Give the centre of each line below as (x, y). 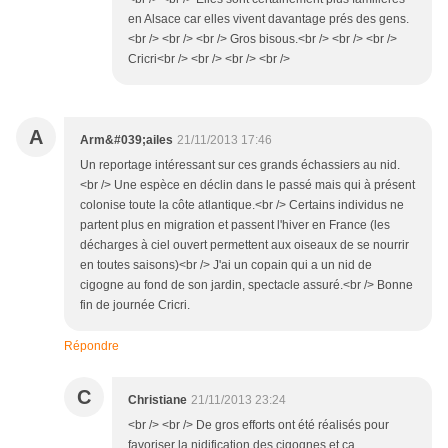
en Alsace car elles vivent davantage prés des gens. (268, 19)
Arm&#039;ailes (126, 140)
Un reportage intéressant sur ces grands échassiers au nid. (240, 165)
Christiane (157, 400)
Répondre (91, 346)
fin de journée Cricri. (135, 305)
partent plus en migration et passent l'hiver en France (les (235, 225)
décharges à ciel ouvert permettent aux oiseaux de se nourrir (244, 245)
